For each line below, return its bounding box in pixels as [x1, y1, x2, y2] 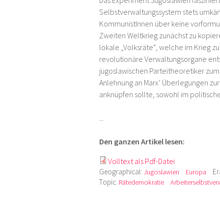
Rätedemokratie [119, 178, 164, 187]
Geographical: [99, 167, 143, 177]
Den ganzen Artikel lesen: [99, 137, 185, 147]
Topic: [99, 177, 119, 187]
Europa [186, 167, 206, 177]
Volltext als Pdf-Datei [108, 156, 175, 166]
